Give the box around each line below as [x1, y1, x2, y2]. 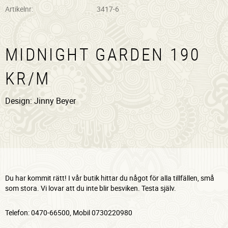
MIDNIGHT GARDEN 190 [5, 42, 201, 66]
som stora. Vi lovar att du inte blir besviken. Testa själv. [5, 183, 176, 193]
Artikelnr [5, 4, 32, 14]
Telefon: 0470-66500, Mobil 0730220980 [5, 208, 132, 218]
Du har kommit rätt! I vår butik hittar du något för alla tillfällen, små [5, 173, 214, 183]
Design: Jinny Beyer [5, 95, 76, 107]
